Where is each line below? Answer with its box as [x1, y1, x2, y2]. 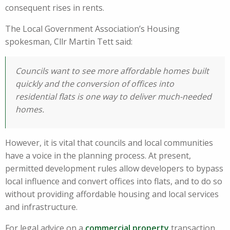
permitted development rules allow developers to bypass [5, 163, 223, 175]
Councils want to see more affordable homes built [15, 65, 209, 77]
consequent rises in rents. [5, 2, 104, 14]
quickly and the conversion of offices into [15, 78, 174, 90]
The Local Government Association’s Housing [5, 23, 180, 35]
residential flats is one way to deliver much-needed [15, 91, 212, 103]
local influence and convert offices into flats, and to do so [5, 176, 222, 187]
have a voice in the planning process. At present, [5, 150, 191, 162]
